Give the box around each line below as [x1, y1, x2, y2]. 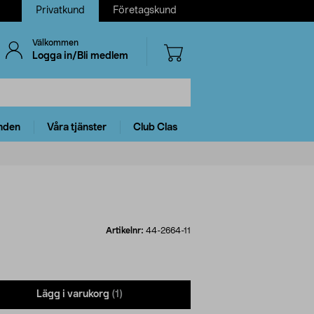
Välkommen [32, 39, 78, 47]
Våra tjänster [47, 122, 107, 132]
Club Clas [133, 122, 177, 132]
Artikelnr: [106, 226, 146, 235]
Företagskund [113, 6, 177, 15]
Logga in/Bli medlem [32, 51, 128, 61]
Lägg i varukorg [36, 289, 109, 300]
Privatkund [36, 6, 85, 15]
